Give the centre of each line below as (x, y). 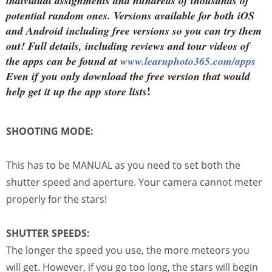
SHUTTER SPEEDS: (48, 233)
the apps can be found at (63, 61)
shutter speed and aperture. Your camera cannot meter (134, 182)
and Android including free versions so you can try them (134, 30)
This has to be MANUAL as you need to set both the (123, 165)
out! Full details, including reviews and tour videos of (128, 46)
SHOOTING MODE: (50, 131)
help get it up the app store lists (76, 91)
